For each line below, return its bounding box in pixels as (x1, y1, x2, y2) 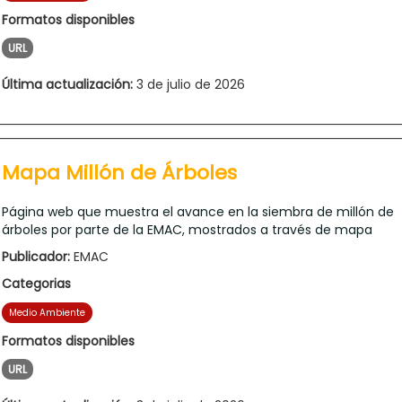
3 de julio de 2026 (133, 74, 245, 93)
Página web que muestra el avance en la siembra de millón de (2, 202, 394, 221)
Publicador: (2, 247, 70, 266)
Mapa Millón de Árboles (2, 158, 237, 187)
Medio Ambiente (9, 305, 85, 319)
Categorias (2, 274, 71, 293)
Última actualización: (2, 74, 133, 93)
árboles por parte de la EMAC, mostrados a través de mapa (2, 220, 372, 239)
